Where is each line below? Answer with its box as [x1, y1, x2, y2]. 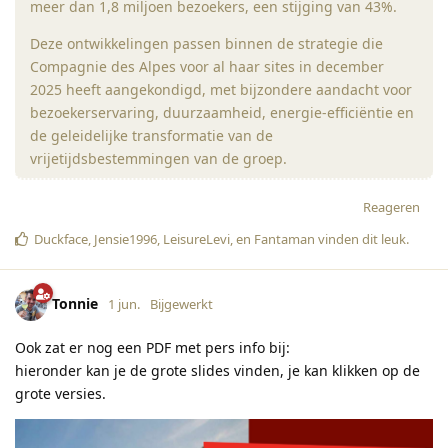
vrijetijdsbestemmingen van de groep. [30, 148, 287, 168]
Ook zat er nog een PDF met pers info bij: [15, 337, 290, 357]
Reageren [363, 197, 420, 216]
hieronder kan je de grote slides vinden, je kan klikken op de [15, 360, 420, 380]
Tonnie [52, 293, 98, 313]
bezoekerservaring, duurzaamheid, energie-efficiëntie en [30, 102, 414, 122]
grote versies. [15, 383, 106, 403]
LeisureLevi [163, 229, 230, 248]
